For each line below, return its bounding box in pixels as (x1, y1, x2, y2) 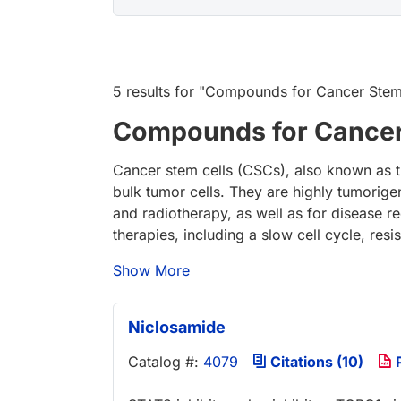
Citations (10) (267, 353, 363, 371)
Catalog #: (128, 353, 203, 371)
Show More (113, 261, 190, 280)
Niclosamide (128, 318, 226, 337)
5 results (113, 82, 170, 101)
